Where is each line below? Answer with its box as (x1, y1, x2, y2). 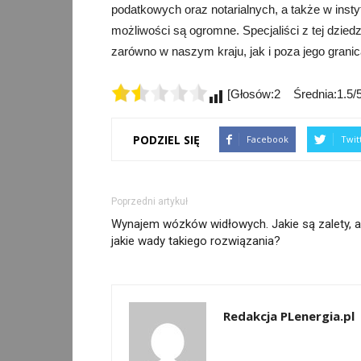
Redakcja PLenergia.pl (223, 308, 355, 324)
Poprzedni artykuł (111, 196, 188, 207)
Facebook (247, 133, 288, 145)
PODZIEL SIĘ (133, 131, 200, 147)
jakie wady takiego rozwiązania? (111, 234, 280, 248)
